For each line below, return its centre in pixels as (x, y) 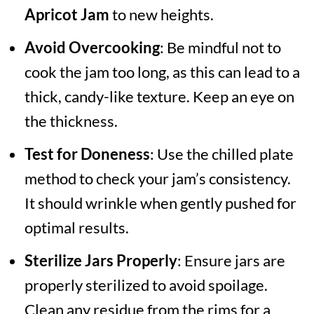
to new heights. (161, 15)
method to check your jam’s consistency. (157, 179)
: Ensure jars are (231, 261)
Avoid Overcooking (92, 48)
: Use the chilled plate (221, 154)
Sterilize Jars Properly (101, 261)
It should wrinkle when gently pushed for (160, 203)
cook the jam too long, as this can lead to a (162, 72)
